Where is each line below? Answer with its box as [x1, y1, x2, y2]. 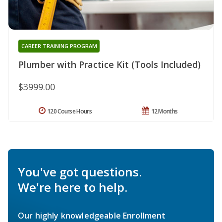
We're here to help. [18, 178, 127, 195]
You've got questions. [18, 163, 142, 180]
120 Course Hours [47, 107, 92, 115]
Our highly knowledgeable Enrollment [18, 210, 166, 221]
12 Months [151, 107, 178, 115]
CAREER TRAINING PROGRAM [21, 42, 97, 50]
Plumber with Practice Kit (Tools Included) [18, 58, 201, 70]
